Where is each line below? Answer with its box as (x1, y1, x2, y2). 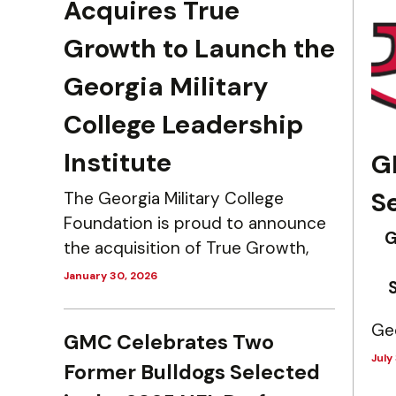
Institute (64, 146, 171, 179)
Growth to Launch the (64, 32, 335, 65)
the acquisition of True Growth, (64, 237, 308, 259)
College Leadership (64, 108, 303, 141)
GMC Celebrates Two (64, 329, 274, 355)
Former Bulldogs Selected (64, 359, 320, 385)
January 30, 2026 (64, 269, 157, 283)
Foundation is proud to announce (64, 212, 326, 234)
